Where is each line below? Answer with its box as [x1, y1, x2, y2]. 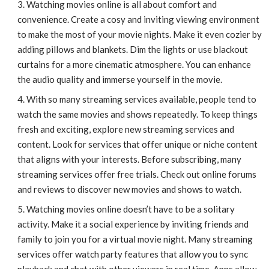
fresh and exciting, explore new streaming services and [17, 123, 234, 134]
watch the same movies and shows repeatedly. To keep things [17, 108, 258, 119]
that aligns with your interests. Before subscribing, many [17, 153, 241, 165]
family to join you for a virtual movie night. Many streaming [17, 233, 253, 244]
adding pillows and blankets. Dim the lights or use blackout [17, 43, 248, 55]
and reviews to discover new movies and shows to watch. [17, 183, 241, 195]
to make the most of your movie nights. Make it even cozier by [17, 28, 262, 40]
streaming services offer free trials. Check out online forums [17, 168, 256, 180]
